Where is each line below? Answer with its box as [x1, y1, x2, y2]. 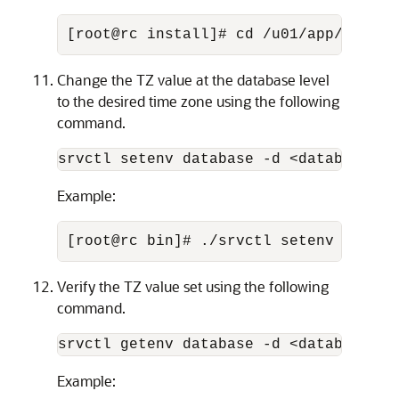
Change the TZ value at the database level [57, 70, 330, 89]
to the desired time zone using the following [57, 92, 339, 110]
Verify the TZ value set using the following [57, 277, 329, 296]
